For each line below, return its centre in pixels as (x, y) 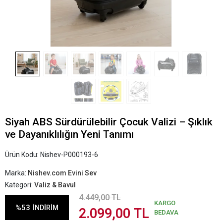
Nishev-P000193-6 (69, 155)
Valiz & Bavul (55, 185)
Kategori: (20, 185)
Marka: (16, 173)
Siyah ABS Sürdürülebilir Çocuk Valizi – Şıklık (109, 122)
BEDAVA (166, 212)
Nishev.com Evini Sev (62, 173)
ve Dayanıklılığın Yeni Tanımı (69, 134)
